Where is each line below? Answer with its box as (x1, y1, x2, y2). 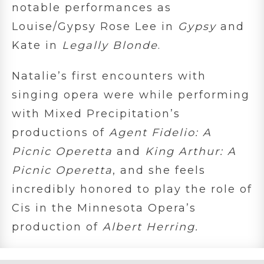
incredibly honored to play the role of (12, 182, 252, 196)
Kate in (12, 38, 62, 52)
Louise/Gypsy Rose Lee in (12, 19, 178, 33)
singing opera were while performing (12, 88, 250, 101)
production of (12, 220, 103, 233)
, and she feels (113, 163, 206, 177)
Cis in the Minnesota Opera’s (12, 201, 196, 214)
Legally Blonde (62, 38, 158, 52)
